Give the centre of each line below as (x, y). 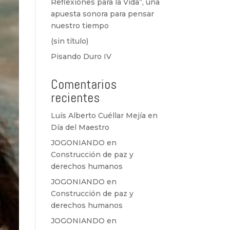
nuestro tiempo (80, 26)
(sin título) (69, 41)
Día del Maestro (80, 127)
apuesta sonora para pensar (102, 14)
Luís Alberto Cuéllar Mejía (98, 116)
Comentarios (83, 84)
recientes (75, 98)
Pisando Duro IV (81, 56)
